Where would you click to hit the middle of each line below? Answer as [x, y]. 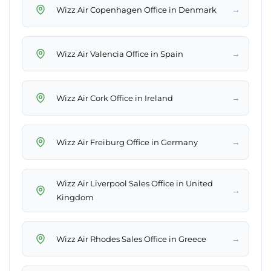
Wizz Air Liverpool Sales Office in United [135, 184]
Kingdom [75, 198]
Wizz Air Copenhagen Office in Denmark [136, 9]
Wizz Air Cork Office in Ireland [115, 98]
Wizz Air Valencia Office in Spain [120, 54]
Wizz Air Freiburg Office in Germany [127, 142]
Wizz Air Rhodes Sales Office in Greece [131, 239]
